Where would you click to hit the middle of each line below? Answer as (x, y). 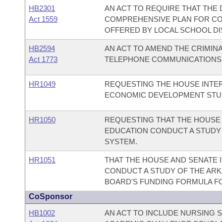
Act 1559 (43, 19)
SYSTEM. (121, 141)
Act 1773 (43, 59)
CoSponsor (51, 196)
